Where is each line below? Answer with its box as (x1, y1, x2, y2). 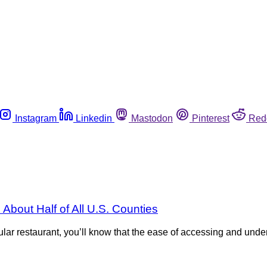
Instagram (15, 113, 57, 123)
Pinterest (192, 113, 229, 123)
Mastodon (131, 113, 173, 123)
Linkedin (76, 113, 112, 123)
